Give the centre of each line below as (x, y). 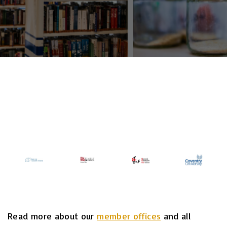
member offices (129, 216)
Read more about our (52, 216)
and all (176, 216)
